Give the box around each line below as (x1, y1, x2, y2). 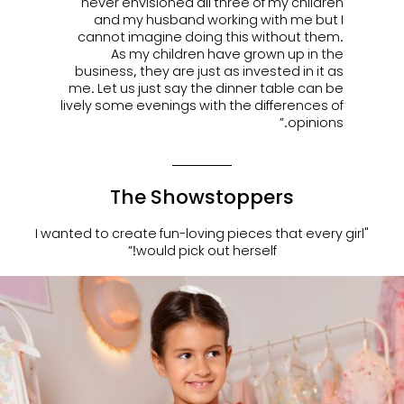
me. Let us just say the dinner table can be (69, 78, 344, 96)
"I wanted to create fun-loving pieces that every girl (35, 224, 364, 242)
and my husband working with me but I (94, 10, 344, 28)
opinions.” (288, 113, 344, 131)
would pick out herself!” (135, 241, 277, 259)
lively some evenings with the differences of (60, 96, 344, 114)
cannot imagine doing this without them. (78, 27, 344, 45)
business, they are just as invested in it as (75, 61, 344, 79)
